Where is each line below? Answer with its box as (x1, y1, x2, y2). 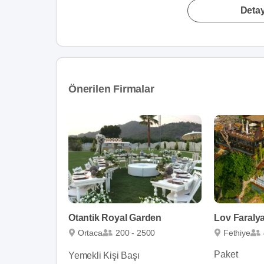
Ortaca (77, 228, 103, 237)
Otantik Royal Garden (68, 213, 161, 223)
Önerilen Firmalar (68, 83, 154, 95)
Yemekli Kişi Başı (68, 250, 140, 260)
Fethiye (223, 228, 250, 237)
